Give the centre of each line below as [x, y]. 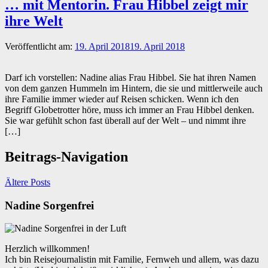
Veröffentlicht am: [40, 46]
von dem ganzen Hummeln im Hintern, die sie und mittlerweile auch [134, 88]
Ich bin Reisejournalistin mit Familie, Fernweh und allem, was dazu [132, 260]
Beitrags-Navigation [66, 156]
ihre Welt [34, 21]
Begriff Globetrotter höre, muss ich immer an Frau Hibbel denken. [130, 110]
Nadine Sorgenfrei [49, 205]
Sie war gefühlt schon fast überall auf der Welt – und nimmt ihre [125, 121]
